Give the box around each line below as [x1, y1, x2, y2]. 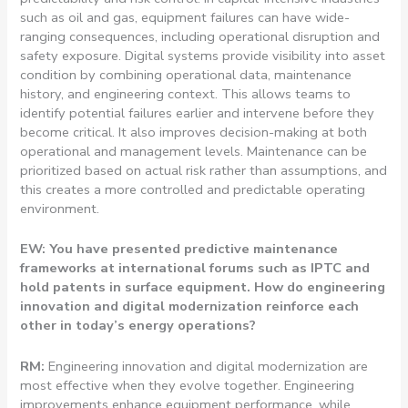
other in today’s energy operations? [20, 316, 257, 335]
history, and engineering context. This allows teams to [20, 85, 352, 104]
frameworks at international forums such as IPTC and [20, 259, 371, 278]
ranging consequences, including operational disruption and [20, 27, 381, 46]
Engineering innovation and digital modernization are [48, 356, 369, 375]
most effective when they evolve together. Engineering [20, 375, 355, 394]
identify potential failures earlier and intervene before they [20, 104, 375, 123]
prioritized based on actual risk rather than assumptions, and [20, 161, 388, 180]
